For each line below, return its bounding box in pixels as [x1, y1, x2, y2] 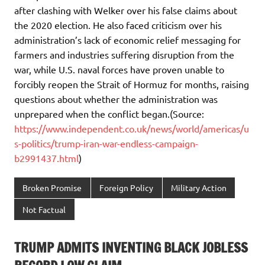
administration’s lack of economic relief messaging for [14, 33, 241, 46]
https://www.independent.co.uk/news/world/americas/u [14, 122, 249, 134]
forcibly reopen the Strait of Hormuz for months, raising [14, 77, 249, 90]
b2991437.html [14, 151, 79, 164]
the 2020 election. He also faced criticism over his [14, 18, 222, 31]
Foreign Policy [99, 182, 154, 193]
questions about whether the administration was [14, 92, 218, 105]
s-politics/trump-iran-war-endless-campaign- [14, 137, 198, 149]
